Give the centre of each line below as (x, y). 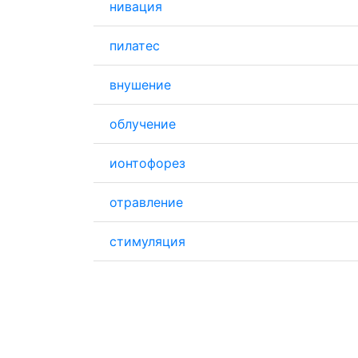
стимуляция (147, 241)
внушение (140, 85)
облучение (143, 124)
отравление (146, 202)
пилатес (135, 46)
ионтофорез (147, 163)
